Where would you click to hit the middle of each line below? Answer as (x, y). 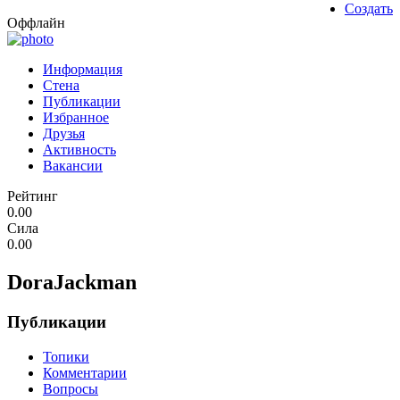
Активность (79, 150)
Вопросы (71, 388)
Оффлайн (36, 23)
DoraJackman (72, 283)
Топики (66, 356)
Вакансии (73, 166)
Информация (83, 70)
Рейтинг (33, 196)
